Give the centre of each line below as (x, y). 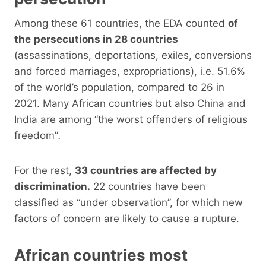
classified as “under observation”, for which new (129, 202)
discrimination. (52, 186)
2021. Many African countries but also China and (130, 103)
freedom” (36, 135)
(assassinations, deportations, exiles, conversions (133, 55)
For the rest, (45, 170)
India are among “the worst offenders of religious (131, 119)
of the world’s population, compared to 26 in (119, 87)
